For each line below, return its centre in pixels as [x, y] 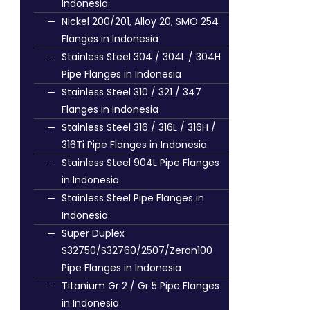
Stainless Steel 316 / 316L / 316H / [139, 127]
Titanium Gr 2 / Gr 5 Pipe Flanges [140, 286]
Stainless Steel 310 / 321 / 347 [131, 92]
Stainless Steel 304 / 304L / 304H [141, 57]
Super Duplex [93, 233]
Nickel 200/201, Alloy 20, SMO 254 [140, 21]
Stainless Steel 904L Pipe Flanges [140, 163]
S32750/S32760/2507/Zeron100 [137, 250]
